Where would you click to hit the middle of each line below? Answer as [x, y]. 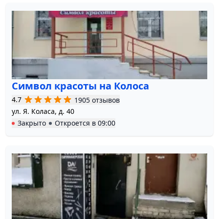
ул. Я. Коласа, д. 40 [43, 111]
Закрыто [32, 123]
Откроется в [76, 123]
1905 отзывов [97, 100]
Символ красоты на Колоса [80, 86]
